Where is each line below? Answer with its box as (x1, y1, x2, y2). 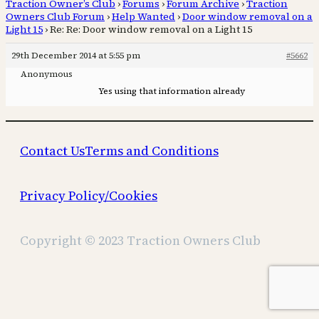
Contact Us (20, 142, 85, 160)
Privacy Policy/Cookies (20, 187, 157, 205)
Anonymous (21, 68, 73, 80)
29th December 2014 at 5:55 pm (11, 50, 140, 62)
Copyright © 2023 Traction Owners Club (20, 231, 261, 250)
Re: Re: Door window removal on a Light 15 (50, 22, 252, 37)
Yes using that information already (98, 85, 245, 98)
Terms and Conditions (85, 142, 219, 160)
